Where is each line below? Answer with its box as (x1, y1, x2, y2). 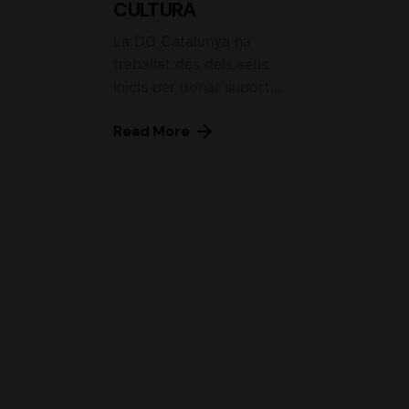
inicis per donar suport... (113, 78, 282, 97)
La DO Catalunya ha (113, 32, 252, 51)
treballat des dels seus (113, 55, 269, 74)
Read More (113, 121, 190, 142)
